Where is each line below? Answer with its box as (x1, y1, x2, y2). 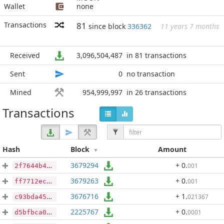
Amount (157, 144, 186, 154)
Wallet (4, 1, 25, 11)
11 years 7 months (160, 21, 219, 31)
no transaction (126, 69, 175, 78)
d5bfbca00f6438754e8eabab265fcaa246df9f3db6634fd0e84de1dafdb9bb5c (14, 208, 46, 216)
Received (10, 50, 40, 60)
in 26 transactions (126, 87, 186, 97)
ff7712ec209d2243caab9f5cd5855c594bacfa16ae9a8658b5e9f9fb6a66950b (14, 177, 46, 185)
